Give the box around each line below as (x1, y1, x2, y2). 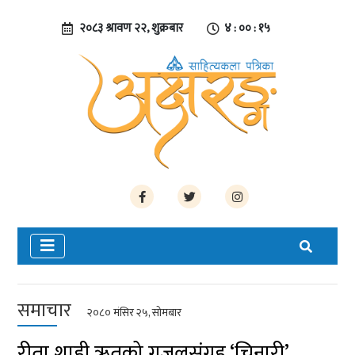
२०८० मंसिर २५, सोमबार (87, 303, 182, 323)
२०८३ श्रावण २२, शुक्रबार (78, 18, 183, 38)
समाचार (17, 295, 72, 327)
